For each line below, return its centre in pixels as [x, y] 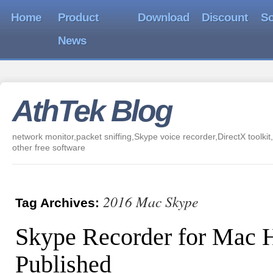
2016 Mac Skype [151, 201]
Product [78, 17]
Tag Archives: [59, 203]
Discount [225, 17]
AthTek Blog [92, 111]
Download [164, 17]
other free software [49, 147]
